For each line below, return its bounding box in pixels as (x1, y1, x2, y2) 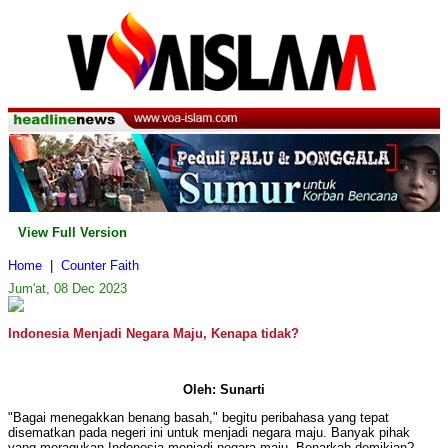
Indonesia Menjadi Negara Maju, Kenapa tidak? (8, 326, 299, 342)
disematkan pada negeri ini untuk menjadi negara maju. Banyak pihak (8, 425, 410, 441)
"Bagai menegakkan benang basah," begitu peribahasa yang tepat (8, 410, 389, 426)
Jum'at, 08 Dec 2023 (8, 281, 127, 297)
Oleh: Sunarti (183, 382, 265, 398)
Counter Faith (61, 258, 139, 274)
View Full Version (18, 225, 127, 241)
